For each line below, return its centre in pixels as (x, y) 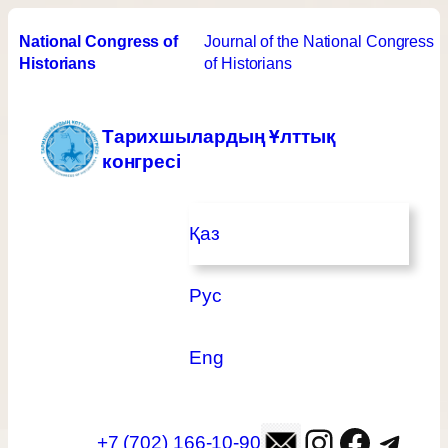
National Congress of (98, 41)
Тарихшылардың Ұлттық (218, 136)
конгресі (141, 161)
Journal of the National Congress (319, 41)
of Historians (248, 63)
